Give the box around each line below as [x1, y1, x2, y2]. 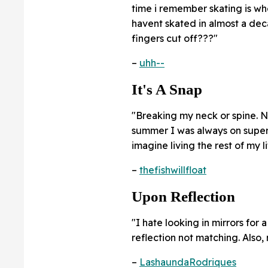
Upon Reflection [132, 188, 235, 205]
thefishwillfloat [139, 164, 206, 176]
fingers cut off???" [132, 32, 218, 45]
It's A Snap [132, 81, 202, 98]
